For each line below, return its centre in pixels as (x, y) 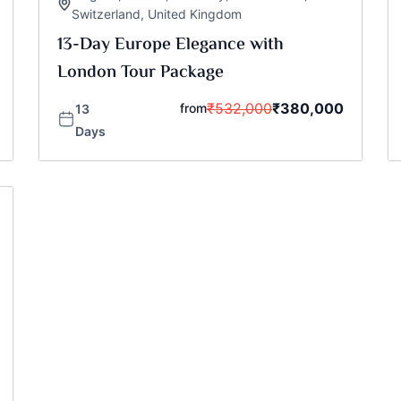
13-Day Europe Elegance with (171, 46)
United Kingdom (195, 14)
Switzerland (106, 14)
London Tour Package (141, 73)
